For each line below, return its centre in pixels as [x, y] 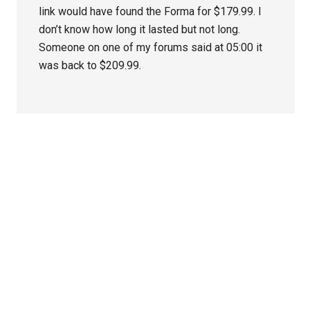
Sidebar [52, 186]
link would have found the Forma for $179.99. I [151, 12]
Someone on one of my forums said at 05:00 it [151, 48]
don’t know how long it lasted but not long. [140, 30]
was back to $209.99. [90, 66]
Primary [52, 161]
